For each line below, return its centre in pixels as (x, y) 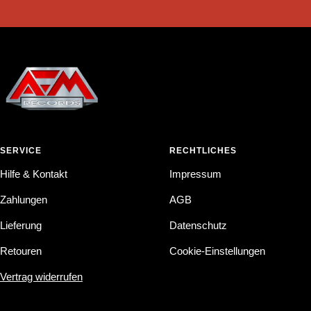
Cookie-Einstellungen (217, 251)
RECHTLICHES (203, 150)
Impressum (195, 174)
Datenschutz (198, 225)
